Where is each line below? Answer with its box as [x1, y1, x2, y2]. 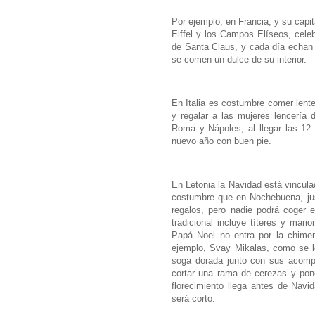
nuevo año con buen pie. [172, 135, 271, 146]
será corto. [172, 293, 215, 304]
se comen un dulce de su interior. [172, 53, 307, 65]
